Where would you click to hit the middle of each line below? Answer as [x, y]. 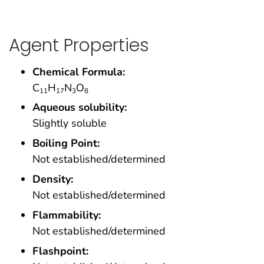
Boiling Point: [66, 143]
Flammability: [67, 215]
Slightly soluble [70, 123]
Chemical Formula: [79, 72]
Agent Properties [79, 45]
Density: [53, 179]
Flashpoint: [60, 251]
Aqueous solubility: [80, 108]
